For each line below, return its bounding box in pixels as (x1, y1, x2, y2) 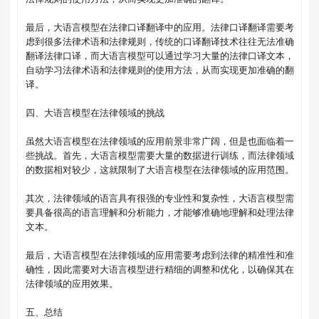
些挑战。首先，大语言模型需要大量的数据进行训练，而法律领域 (25, 150, 294, 161)
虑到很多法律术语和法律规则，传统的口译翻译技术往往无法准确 (25, 36, 294, 47)
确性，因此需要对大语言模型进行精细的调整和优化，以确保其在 (25, 263, 294, 275)
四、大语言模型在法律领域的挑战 (25, 107, 164, 118)
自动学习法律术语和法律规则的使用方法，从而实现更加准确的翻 (25, 64, 294, 75)
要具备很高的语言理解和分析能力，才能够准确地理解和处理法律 (25, 206, 294, 218)
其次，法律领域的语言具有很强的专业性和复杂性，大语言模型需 (25, 192, 294, 204)
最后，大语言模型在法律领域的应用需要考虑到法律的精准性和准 (25, 249, 294, 261)
